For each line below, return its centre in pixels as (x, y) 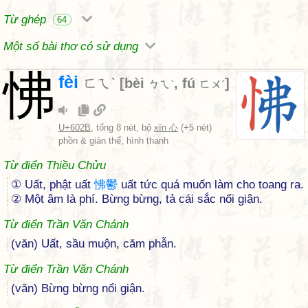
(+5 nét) (195, 128)
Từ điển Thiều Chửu (55, 165)
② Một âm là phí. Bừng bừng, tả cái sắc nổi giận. (137, 199)
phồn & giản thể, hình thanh (113, 141)
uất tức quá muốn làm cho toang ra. (211, 185)
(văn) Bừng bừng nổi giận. (78, 288)
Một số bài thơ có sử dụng (73, 46)
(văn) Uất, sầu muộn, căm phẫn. (94, 244)
